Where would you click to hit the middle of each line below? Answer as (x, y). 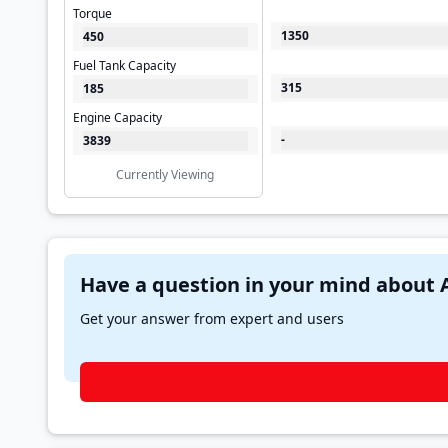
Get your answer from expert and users (212, 318)
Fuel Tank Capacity (124, 65)
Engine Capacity (117, 117)
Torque (92, 13)
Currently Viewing (165, 174)
